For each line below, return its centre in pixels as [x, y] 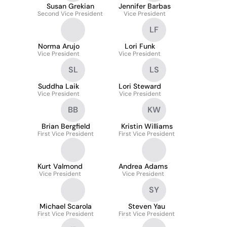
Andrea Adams [143, 166]
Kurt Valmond [60, 166]
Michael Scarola [66, 206]
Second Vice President [70, 14]
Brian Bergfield [66, 126]
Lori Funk [140, 46]
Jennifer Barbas [145, 6]
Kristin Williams [147, 126]
